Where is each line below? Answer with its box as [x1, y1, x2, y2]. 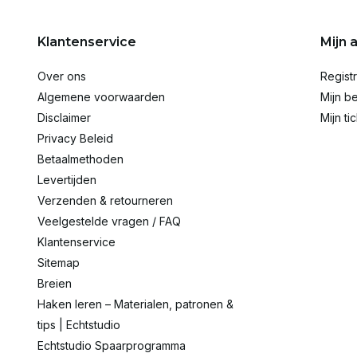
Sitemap [37, 256, 80, 269]
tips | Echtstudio [37, 318, 120, 331]
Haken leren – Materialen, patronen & [37, 297, 233, 311]
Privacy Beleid [37, 131, 113, 145]
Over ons [37, 69, 86, 83]
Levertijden [37, 173, 96, 186]
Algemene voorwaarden [37, 90, 165, 104]
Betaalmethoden [37, 152, 124, 166]
